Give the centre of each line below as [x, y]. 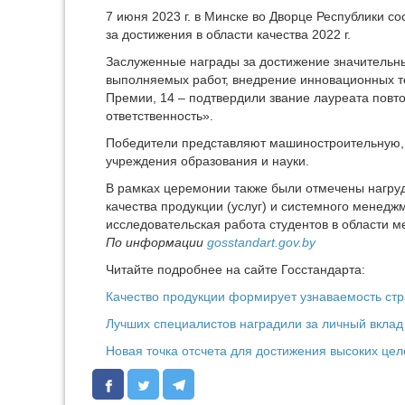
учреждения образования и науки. [207, 161]
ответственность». [160, 116]
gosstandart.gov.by [261, 242]
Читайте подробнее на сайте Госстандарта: [235, 269]
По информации [156, 242]
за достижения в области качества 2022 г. [228, 34]
